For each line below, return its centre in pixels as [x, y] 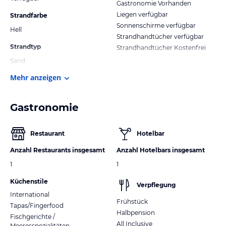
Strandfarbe [29, 15]
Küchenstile [29, 181]
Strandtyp [25, 46]
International [30, 194]
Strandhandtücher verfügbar [160, 36]
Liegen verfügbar [142, 14]
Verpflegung [156, 185]
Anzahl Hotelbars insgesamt [161, 150]
